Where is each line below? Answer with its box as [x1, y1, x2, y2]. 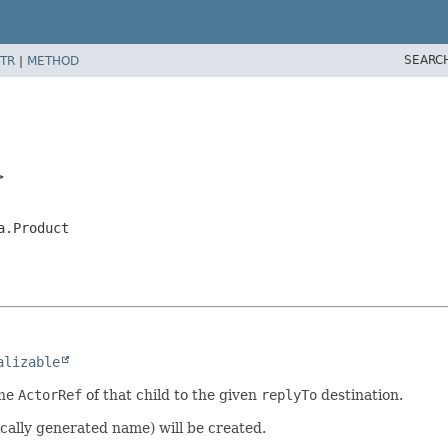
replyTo [261, 386, 317, 403]
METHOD [27, 53, 79, 68]
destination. [317, 386, 403, 403]
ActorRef [18, 386, 82, 403]
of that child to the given [82, 386, 261, 403]
